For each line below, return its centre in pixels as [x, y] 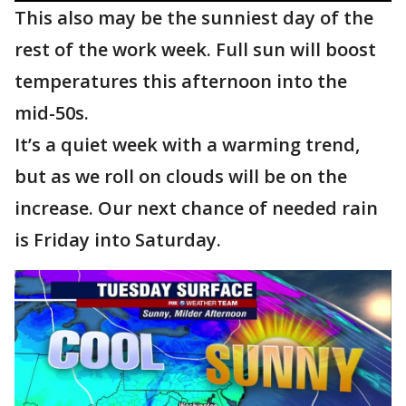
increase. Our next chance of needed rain [196, 208]
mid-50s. [52, 113]
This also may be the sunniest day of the [194, 18]
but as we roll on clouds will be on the [181, 176]
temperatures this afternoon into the [181, 81]
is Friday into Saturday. [118, 240]
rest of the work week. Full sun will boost [195, 49]
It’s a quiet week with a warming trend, [187, 145]
